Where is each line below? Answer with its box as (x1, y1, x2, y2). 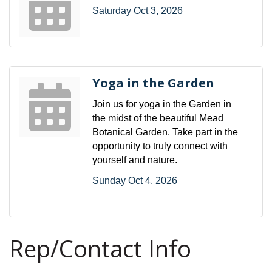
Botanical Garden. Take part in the (92, 126, 238, 137)
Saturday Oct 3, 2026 (92, 5, 183, 16)
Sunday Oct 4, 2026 (92, 175, 177, 186)
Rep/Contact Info (9, 232, 191, 264)
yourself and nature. (92, 154, 177, 165)
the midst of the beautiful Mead (92, 112, 223, 123)
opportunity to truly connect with (92, 140, 228, 151)
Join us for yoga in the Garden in (92, 98, 231, 109)
